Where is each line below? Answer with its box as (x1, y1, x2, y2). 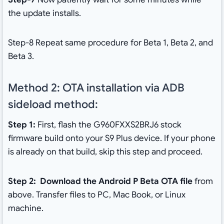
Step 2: (7, 176, 38, 187)
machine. (7, 203, 43, 214)
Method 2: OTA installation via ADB (7, 81, 184, 95)
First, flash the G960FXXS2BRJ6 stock (35, 119, 181, 130)
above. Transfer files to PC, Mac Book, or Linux (7, 189, 185, 200)
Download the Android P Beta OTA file (39, 176, 192, 187)
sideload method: (7, 97, 98, 111)
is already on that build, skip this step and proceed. (7, 146, 202, 157)
